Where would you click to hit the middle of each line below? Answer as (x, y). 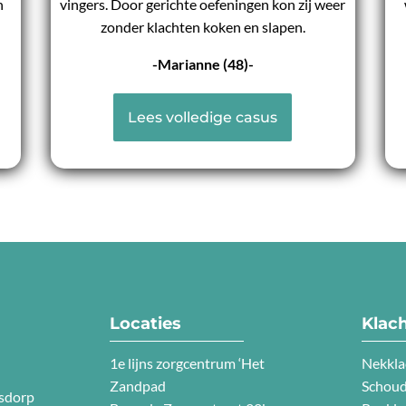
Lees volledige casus (203, 117)
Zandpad (138, 386)
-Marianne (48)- (203, 64)
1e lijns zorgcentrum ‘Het (188, 363)
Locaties (146, 324)
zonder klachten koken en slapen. (203, 27)
